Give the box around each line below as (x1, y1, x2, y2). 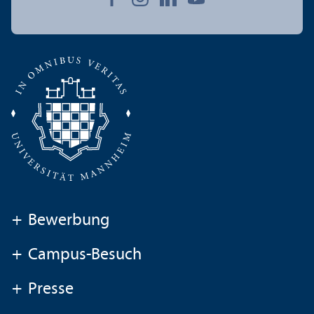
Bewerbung (28, 212, 109, 230)
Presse (28, 281, 74, 299)
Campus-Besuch (28, 247, 142, 264)
